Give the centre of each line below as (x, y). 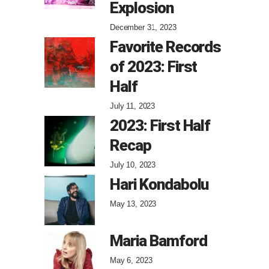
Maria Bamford (159, 240)
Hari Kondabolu (159, 184)
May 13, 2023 (133, 204)
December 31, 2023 (143, 27)
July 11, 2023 (133, 106)
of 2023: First (154, 66)
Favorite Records (166, 47)
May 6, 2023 (131, 260)
